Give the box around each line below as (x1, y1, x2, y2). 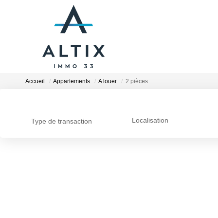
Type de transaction (31, 117, 92, 125)
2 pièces (126, 78, 148, 85)
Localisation (131, 116, 168, 125)
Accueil (25, 78, 45, 85)
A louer (98, 78, 117, 85)
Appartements (53, 78, 90, 85)
